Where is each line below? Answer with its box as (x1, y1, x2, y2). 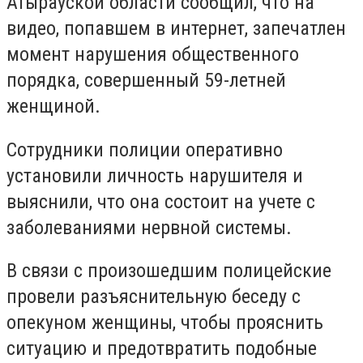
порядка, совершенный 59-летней (6, 69, 286, 92)
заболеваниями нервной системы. (6, 216, 292, 239)
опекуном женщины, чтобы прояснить (6, 311, 323, 335)
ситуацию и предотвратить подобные (6, 337, 317, 361)
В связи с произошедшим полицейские (6, 259, 331, 283)
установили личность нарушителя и (6, 164, 303, 187)
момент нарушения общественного (6, 43, 299, 66)
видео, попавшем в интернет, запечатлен (6, 17, 346, 40)
